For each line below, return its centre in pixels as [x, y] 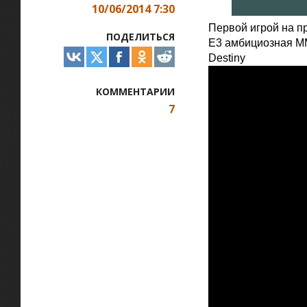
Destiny [227, 58]
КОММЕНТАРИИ [135, 91]
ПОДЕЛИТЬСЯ [140, 37]
